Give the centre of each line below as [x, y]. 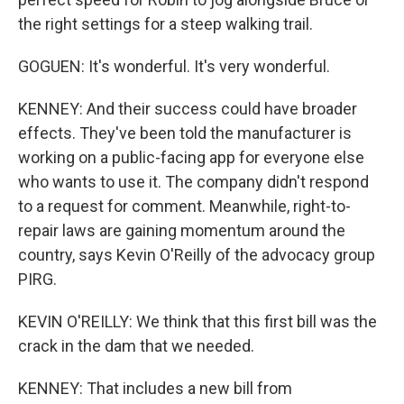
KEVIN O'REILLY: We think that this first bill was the [197, 321]
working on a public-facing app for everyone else [191, 157]
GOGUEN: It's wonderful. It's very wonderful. [174, 66]
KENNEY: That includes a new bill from [155, 388]
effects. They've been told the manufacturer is [185, 133]
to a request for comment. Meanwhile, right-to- [184, 206]
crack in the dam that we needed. [136, 346]
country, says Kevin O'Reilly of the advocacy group [197, 255]
